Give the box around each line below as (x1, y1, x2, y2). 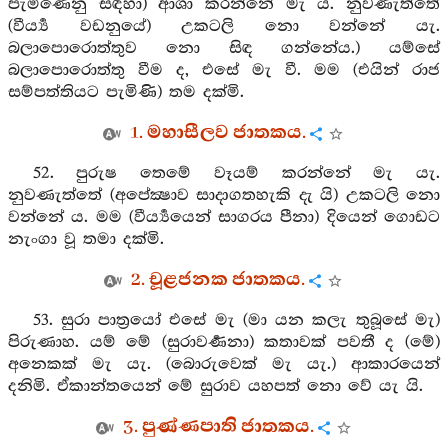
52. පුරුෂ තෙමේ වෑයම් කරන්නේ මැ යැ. (32, 164, 440, 183)
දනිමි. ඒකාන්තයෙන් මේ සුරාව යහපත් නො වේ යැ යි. (8, 377, 423, 396)
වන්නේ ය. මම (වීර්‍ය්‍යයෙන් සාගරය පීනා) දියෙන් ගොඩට (8, 208, 440, 227)
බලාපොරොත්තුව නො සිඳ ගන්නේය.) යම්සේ (8, 39, 440, 58)
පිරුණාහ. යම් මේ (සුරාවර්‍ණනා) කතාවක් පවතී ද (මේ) (8, 333, 440, 352)
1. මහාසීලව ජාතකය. (130, 120, 306, 146)
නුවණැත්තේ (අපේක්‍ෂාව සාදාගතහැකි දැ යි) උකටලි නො (8, 186, 440, 205)
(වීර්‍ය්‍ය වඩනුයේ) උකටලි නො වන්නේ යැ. (8, 17, 440, 36)
